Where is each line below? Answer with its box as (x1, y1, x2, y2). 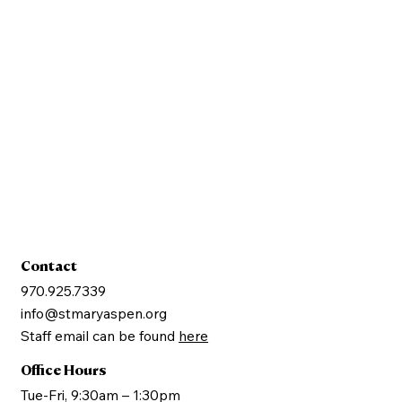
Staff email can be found (21, 327, 179, 345)
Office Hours (21, 362, 107, 379)
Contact (21, 258, 78, 275)
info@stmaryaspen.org (21, 304, 168, 323)
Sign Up (179, 25, 234, 44)
